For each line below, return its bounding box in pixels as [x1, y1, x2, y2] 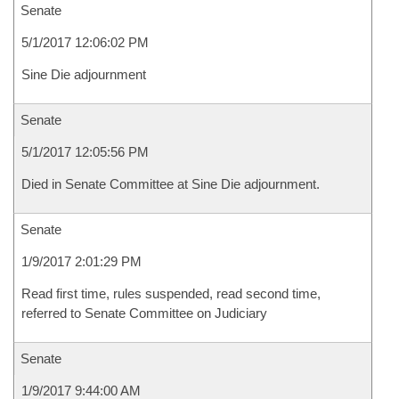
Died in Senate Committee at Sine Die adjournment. [21, 176, 320, 191]
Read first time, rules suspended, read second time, [21, 286, 321, 301]
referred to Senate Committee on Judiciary [21, 305, 267, 321]
